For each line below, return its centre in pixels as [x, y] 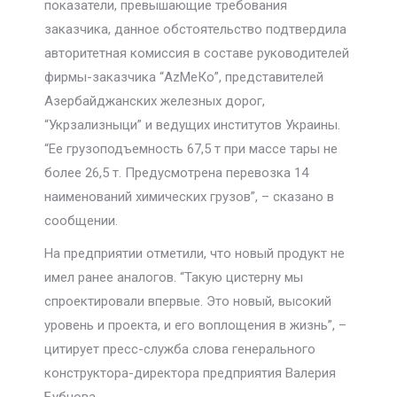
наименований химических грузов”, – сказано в [189, 197]
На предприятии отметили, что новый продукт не [195, 253]
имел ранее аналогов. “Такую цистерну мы [174, 277]
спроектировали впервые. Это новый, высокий [188, 301]
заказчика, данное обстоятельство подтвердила [195, 29]
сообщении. [81, 221]
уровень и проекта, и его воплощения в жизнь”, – [195, 325]
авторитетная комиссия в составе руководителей [197, 53]
